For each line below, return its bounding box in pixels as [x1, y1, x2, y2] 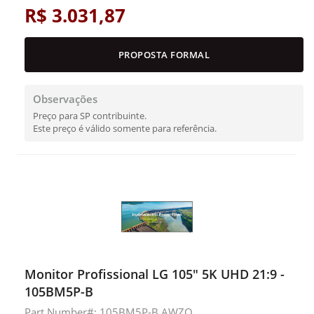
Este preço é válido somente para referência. [33, 122, 217, 135]
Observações [33, 92, 97, 106]
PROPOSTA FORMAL [118, 48, 210, 61]
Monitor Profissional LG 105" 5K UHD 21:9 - [25, 266, 285, 282]
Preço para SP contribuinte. [33, 109, 146, 122]
